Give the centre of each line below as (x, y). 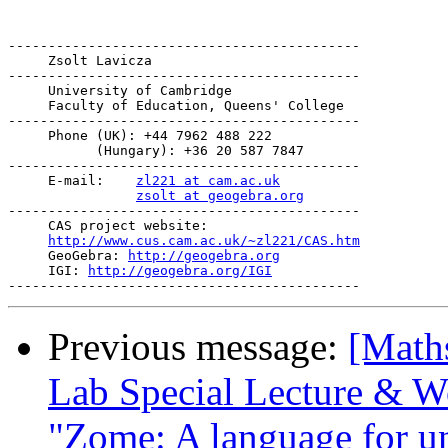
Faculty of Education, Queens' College (176, 106)
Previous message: (198, 347)
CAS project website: (108, 226)
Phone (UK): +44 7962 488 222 (140, 136)
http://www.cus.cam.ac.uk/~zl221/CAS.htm (204, 241)
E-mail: (72, 181)
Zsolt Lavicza (80, 61)
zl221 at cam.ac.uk (208, 181)
